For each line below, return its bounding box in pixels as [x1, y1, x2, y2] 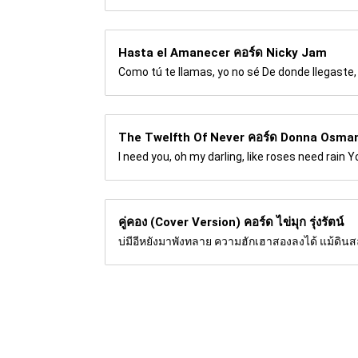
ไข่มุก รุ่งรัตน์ [276, 214, 344, 229]
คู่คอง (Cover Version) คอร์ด [118, 214, 276, 229]
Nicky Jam [266, 45, 327, 60]
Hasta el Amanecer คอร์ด [118, 45, 266, 60]
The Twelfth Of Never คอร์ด [118, 129, 280, 145]
